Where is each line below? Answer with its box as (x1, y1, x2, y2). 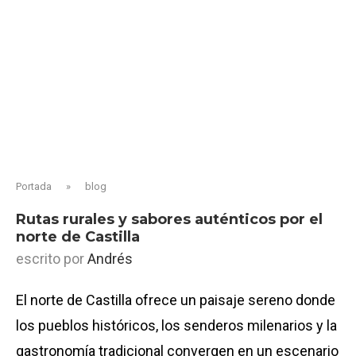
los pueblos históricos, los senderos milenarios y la (16, 317, 337, 334)
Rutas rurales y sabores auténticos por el (16, 211, 323, 228)
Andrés (87, 250, 133, 267)
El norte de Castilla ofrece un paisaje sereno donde (16, 292, 335, 308)
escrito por (16, 250, 87, 267)
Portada (16, 180, 52, 192)
